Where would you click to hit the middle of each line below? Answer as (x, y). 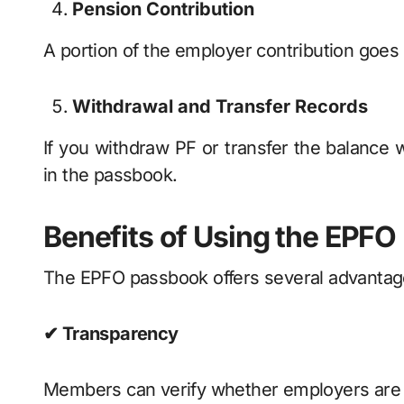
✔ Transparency (111, 334)
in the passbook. (110, 175)
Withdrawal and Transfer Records (220, 106)
